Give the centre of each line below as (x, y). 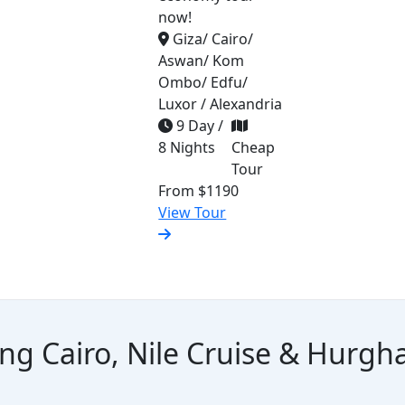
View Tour (193, 212)
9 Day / (198, 126)
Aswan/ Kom (202, 61)
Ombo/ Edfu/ (203, 82)
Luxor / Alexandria (221, 104)
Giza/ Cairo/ (212, 39)
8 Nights (187, 147)
